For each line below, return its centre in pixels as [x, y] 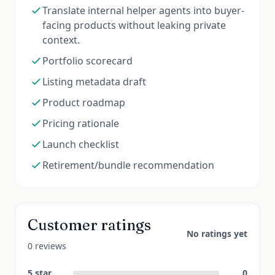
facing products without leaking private [134, 25]
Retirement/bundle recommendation [128, 165]
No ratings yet [217, 234]
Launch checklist [81, 144]
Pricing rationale [81, 123]
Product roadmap [84, 103]
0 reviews [47, 246]
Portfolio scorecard [87, 61]
